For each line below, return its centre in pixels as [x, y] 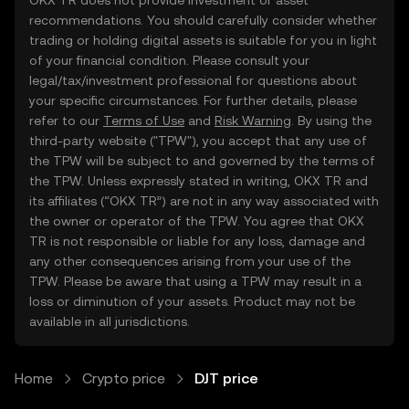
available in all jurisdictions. [110, 321]
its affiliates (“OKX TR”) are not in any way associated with [204, 201]
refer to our [66, 121]
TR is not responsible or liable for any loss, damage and [197, 241]
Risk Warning [253, 121]
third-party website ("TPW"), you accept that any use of [198, 141]
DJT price [226, 378]
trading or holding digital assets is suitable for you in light [203, 40]
